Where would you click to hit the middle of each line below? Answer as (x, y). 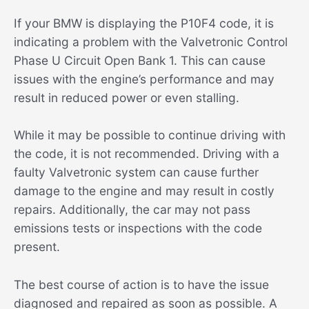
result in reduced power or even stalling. (127, 97)
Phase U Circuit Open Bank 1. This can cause (140, 60)
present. (37, 247)
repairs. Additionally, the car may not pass (132, 210)
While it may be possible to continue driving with (150, 135)
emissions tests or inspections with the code (138, 228)
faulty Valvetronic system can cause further (136, 172)
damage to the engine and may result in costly (144, 191)
